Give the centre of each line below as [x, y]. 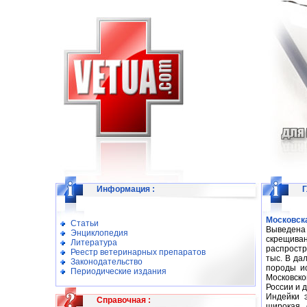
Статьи [85, 223]
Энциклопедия [99, 233]
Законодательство [107, 262]
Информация [123, 189]
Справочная [121, 300]
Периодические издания [119, 271]
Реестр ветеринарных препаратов [138, 252]
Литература [94, 243]
